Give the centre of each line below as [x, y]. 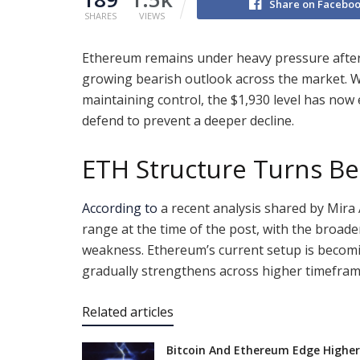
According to [120, 209]
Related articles [128, 312]
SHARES [100, 15]
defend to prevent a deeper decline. [190, 120]
